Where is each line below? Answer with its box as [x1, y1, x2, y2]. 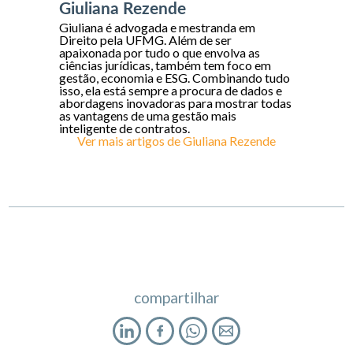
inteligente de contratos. [59, 121, 191, 136]
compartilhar [134, 288, 219, 307]
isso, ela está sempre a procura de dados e [59, 83, 283, 98]
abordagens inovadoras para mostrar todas [59, 95, 292, 110]
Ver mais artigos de [77, 133, 183, 148]
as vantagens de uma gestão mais [59, 108, 237, 123]
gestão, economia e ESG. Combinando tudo [59, 70, 291, 85]
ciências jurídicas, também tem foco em [59, 58, 272, 72]
